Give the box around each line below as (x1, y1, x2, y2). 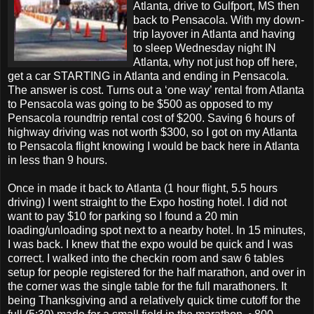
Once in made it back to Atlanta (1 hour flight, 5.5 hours (8, 182, 278, 194)
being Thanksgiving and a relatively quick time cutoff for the (8, 294, 301, 306)
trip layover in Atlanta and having (133, 27, 295, 40)
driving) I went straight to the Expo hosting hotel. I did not (8, 196, 287, 208)
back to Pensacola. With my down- (133, 13, 304, 26)
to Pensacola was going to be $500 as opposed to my (8, 97, 273, 110)
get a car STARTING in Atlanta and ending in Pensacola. (8, 69, 289, 82)
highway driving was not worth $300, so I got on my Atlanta (8, 125, 297, 138)
